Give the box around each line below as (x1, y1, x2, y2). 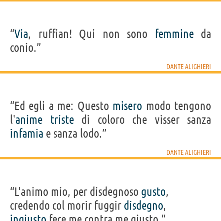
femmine (154, 27, 194, 40)
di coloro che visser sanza (74, 112, 211, 126)
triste (50, 112, 74, 126)
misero (112, 99, 143, 112)
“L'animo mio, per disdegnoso (10, 184, 141, 198)
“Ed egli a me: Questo (10, 99, 113, 112)
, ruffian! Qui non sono (28, 27, 155, 40)
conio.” (10, 40, 41, 54)
